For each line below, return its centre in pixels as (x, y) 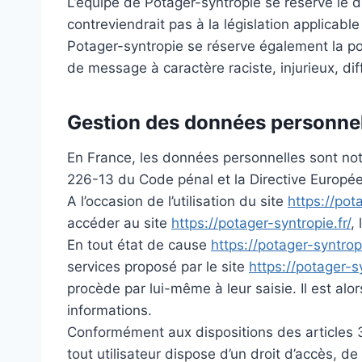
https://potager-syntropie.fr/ (261, 223)
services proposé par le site (158, 267)
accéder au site (119, 223)
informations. (109, 311)
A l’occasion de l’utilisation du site (177, 202)
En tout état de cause (139, 245)
